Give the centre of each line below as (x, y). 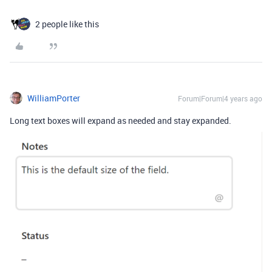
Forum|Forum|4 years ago (220, 98)
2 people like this (67, 24)
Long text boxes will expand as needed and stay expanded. (121, 120)
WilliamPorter (54, 98)
